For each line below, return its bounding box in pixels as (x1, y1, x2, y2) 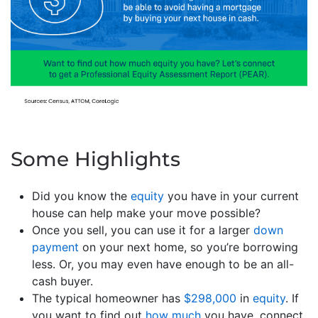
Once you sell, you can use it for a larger (32, 223, 253, 238)
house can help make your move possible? (32, 206, 261, 221)
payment (32, 240, 79, 255)
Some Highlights (11, 147, 180, 172)
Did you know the (32, 189, 131, 204)
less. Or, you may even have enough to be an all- (32, 257, 294, 272)
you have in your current (164, 189, 299, 204)
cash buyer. (32, 274, 97, 289)
